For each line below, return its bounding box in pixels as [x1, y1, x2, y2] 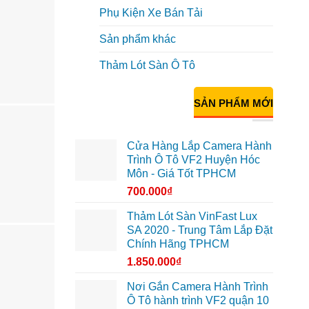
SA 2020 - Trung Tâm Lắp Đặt [126, 223, 272, 236]
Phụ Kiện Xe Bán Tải [99, 7, 203, 19]
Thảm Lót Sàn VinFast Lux [126, 210, 257, 222]
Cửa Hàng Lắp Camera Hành [126, 139, 272, 152]
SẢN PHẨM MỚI [194, 97, 273, 110]
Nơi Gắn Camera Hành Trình [126, 280, 268, 292]
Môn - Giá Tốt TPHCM [126, 167, 236, 179]
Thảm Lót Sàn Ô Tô [99, 59, 195, 72]
